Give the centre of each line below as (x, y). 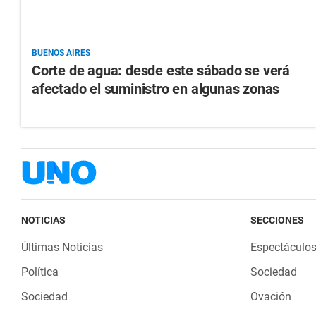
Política (40, 272)
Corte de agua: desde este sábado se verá (161, 71)
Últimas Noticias (62, 248)
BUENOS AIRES (61, 53)
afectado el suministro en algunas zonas (156, 89)
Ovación (271, 297)
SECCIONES (277, 220)
